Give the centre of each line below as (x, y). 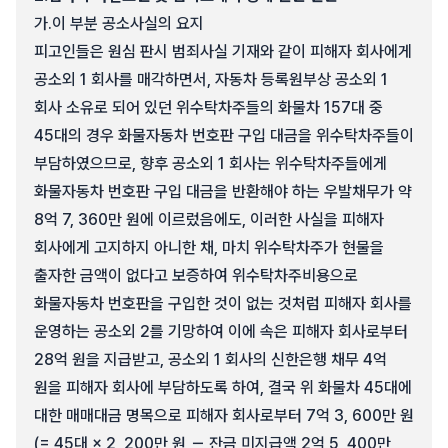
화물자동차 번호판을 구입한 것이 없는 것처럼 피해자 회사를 (223, 303)
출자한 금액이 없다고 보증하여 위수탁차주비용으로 (196, 275)
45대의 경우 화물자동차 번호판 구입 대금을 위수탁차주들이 (224, 135)
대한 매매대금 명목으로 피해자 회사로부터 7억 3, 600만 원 (224, 415)
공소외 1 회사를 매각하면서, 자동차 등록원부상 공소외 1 (211, 79)
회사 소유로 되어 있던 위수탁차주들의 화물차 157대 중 (208, 107)
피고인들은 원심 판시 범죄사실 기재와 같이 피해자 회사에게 (223, 51)
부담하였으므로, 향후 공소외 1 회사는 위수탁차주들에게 (210, 163)
